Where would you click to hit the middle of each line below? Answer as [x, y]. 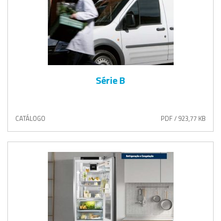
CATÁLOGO [30, 118]
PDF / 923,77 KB [183, 118]
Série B [110, 80]
